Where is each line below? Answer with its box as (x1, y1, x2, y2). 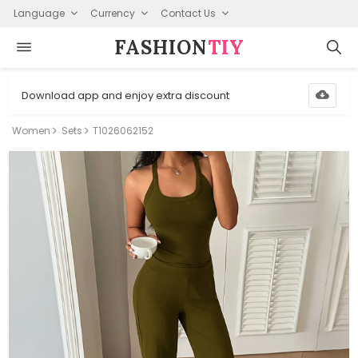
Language (13, 6, 65, 20)
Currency (89, 6, 135, 20)
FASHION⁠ (113, 34, 208, 60)
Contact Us (160, 6, 216, 20)
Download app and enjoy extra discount (22, 87, 230, 103)
